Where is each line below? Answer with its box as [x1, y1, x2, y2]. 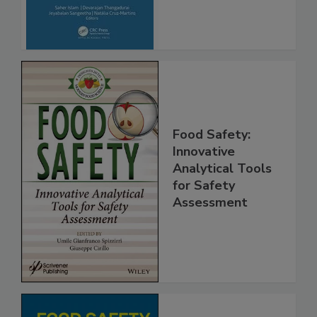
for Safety [173, 207, 235, 224]
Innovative [173, 173, 235, 190]
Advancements [173, 6, 263, 24]
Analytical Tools [173, 190, 272, 207]
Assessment [173, 224, 248, 241]
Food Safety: [173, 156, 250, 173]
